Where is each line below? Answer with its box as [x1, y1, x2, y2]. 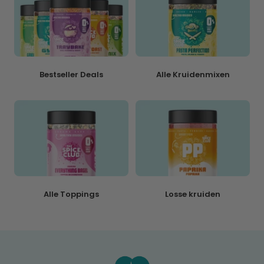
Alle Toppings [44, 188, 99, 200]
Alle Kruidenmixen [156, 68, 230, 80]
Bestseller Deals [39, 68, 103, 80]
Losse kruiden [165, 188, 220, 200]
